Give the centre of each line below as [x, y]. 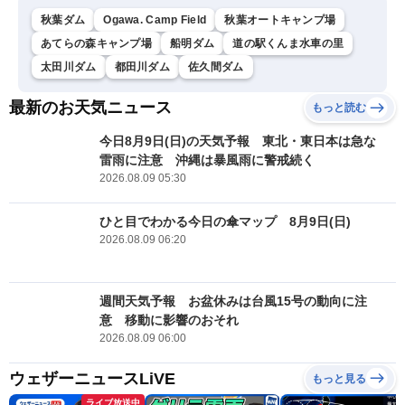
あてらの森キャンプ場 [96, 43]
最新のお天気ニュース [90, 108]
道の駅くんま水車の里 [288, 43]
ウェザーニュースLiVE [92, 378]
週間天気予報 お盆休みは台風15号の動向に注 [233, 301]
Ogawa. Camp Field [155, 20]
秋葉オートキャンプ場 [280, 20]
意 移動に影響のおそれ [169, 320]
